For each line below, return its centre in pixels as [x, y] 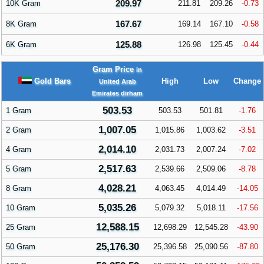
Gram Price [114, 70]
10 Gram [21, 208]
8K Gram [21, 24]
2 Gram [19, 130]
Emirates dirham [117, 93]
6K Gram [21, 45]
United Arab [117, 82]
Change [247, 81]
